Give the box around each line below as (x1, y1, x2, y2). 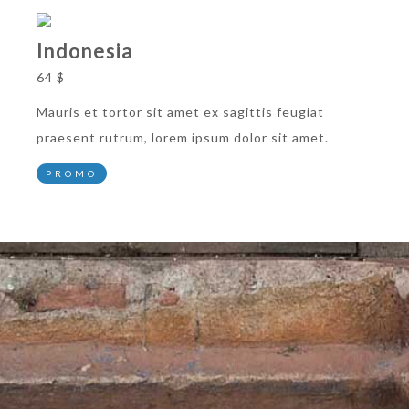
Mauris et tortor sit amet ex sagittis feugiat (37, 104, 324, 121)
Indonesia (37, 38, 133, 64)
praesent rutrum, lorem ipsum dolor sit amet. (37, 130, 329, 146)
